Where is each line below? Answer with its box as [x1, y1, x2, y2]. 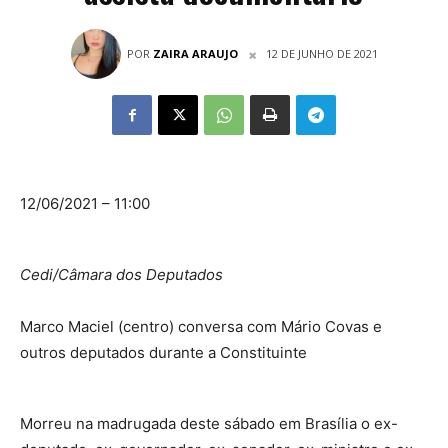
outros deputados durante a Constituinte [20, 343, 307, 362]
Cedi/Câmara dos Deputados [20, 265, 223, 284]
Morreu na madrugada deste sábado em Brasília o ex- [20, 414, 398, 433]
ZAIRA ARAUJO [152, 46, 238, 61]
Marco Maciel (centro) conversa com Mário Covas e [20, 317, 382, 336]
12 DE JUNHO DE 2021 [265, 46, 378, 62]
